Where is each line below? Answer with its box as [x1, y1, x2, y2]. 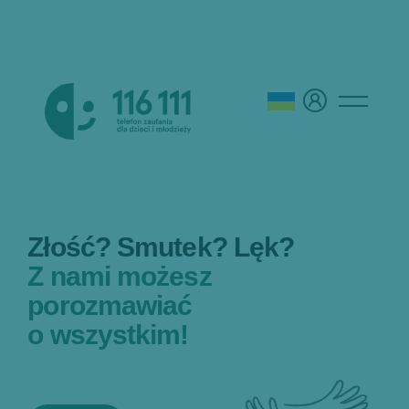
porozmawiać [27, 290, 193, 320]
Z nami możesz [27, 261, 212, 291]
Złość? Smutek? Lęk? [27, 232, 295, 262]
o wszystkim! [27, 320, 189, 350]
